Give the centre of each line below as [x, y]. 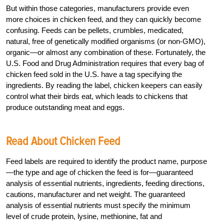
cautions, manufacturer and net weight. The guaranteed [95, 194]
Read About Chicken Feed [63, 141]
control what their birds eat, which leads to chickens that [97, 96]
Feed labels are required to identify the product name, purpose [106, 161]
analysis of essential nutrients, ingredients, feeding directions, [105, 183]
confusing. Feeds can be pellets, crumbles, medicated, [95, 30]
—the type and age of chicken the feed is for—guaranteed [99, 172]
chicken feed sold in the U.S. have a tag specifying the [94, 74]
